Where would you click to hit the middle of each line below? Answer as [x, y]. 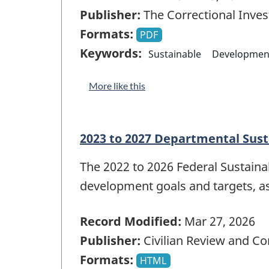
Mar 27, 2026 [218, 221]
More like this [117, 86]
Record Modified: [131, 221]
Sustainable [175, 54]
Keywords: [111, 53]
